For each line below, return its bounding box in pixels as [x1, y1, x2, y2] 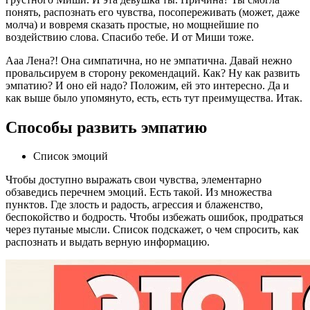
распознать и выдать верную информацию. [6, 236, 210, 248]
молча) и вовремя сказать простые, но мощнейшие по [6, 18, 259, 30]
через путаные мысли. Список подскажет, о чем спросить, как [6, 224, 299, 236]
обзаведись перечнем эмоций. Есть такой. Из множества [6, 186, 272, 199]
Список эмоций [33, 150, 108, 163]
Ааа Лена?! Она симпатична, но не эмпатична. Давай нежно [6, 54, 292, 66]
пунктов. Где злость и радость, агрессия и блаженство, [6, 199, 263, 211]
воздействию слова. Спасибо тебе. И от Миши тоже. [6, 30, 254, 43]
